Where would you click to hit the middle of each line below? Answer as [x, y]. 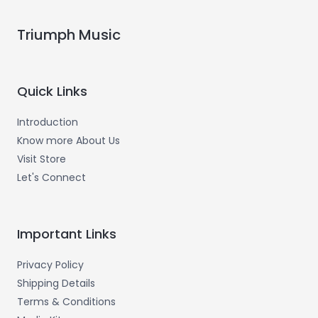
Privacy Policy [50, 265]
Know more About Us [68, 141]
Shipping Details [56, 283]
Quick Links [52, 91]
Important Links [67, 234]
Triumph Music [69, 35]
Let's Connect [51, 177]
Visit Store [42, 159]
